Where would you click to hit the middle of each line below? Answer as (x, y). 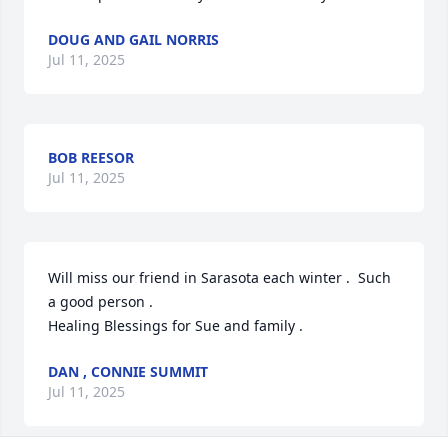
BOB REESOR (91, 158)
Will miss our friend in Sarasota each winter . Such (219, 278)
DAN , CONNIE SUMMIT (128, 372)
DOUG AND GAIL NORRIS (133, 40)
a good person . (102, 302)
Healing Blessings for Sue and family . (175, 326)
